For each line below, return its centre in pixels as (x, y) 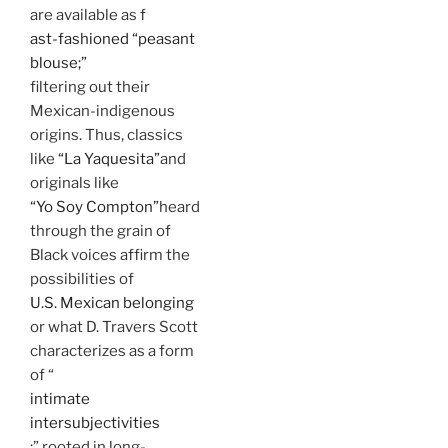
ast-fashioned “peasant (112, 39)
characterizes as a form (112, 351)
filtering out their (90, 87)
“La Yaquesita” (109, 159)
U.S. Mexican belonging (112, 303)
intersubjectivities (95, 423)
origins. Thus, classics (106, 135)
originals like (74, 183)
